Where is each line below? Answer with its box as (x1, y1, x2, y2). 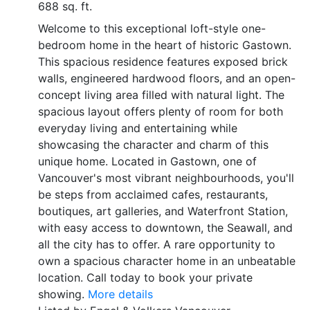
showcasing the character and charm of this (38, 138, 268, 152)
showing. (38, 287, 84, 301)
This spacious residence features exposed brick (38, 55, 288, 69)
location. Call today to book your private (38, 271, 253, 284)
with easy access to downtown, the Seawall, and (38, 221, 293, 235)
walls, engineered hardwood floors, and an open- (38, 71, 295, 85)
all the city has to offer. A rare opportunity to (38, 237, 275, 251)
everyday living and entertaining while (38, 121, 237, 135)
